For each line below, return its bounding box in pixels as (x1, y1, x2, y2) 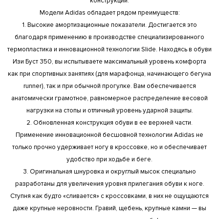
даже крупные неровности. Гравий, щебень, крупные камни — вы (13, 204, 206, 212)
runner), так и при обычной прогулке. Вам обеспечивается (23, 82, 196, 90)
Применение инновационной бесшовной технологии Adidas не (16, 131, 203, 139)
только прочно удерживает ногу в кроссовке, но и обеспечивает (12, 143, 207, 151)
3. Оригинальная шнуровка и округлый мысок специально (23, 167, 196, 175)
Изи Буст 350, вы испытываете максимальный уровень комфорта (13, 57, 206, 66)
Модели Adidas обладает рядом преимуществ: (39, 8, 180, 17)
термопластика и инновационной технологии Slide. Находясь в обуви (7, 45, 212, 53)
